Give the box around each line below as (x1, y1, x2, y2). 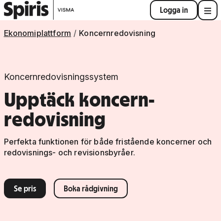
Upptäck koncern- (3, 86, 155, 111)
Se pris (13, 183, 36, 193)
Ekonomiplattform (3, 28, 72, 38)
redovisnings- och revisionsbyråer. (3, 147, 135, 157)
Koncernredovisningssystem (3, 71, 118, 82)
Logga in (159, 5, 188, 15)
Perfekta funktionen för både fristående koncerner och (3, 136, 212, 147)
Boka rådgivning (63, 183, 118, 193)
